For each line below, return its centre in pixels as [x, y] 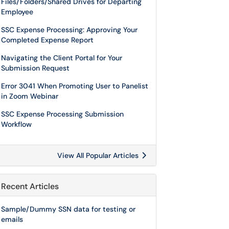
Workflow [16, 124]
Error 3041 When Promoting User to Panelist [75, 86]
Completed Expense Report [47, 40]
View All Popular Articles [99, 155]
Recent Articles [30, 186]
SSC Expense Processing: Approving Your [69, 30]
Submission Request [35, 68]
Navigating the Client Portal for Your [62, 58]
